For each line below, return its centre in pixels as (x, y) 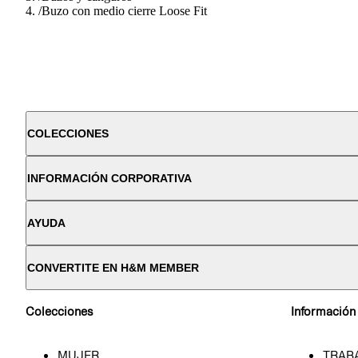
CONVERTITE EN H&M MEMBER (113, 267)
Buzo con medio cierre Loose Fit (124, 10)
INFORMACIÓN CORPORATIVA (109, 178)
